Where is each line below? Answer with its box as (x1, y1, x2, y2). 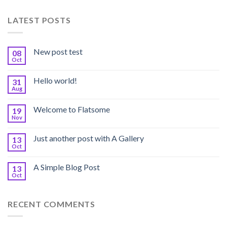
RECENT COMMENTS (8, 199, 95, 209)
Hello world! (33, 75, 77, 85)
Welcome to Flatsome (33, 104, 110, 114)
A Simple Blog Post (33, 162, 100, 172)
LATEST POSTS (8, 15, 71, 25)
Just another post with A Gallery (33, 133, 144, 143)
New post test (33, 46, 83, 56)
